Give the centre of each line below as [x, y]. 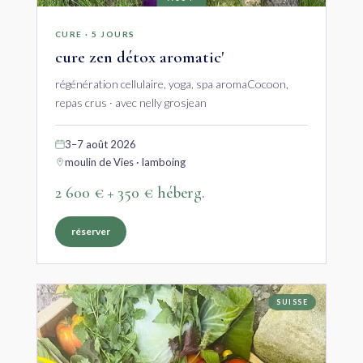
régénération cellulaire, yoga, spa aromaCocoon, [171, 83]
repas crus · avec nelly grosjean [130, 102]
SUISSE [293, 301]
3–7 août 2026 [100, 144]
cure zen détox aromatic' [139, 57]
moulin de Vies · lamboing [125, 162]
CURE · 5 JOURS [95, 34]
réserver [90, 231]
